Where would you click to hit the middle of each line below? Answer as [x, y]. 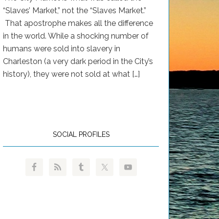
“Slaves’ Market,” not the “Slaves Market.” [75, 10]
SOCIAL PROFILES [81, 134]
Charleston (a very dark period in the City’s [78, 61]
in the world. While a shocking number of [76, 36]
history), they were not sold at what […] [71, 74]
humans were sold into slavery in [62, 48]
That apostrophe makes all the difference [78, 23]
